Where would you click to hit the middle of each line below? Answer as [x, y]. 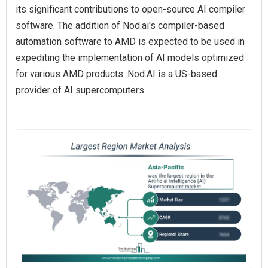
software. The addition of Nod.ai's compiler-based [120, 26]
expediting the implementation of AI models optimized [130, 58]
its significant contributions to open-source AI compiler [130, 10]
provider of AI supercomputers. [81, 90]
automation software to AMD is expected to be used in [130, 42]
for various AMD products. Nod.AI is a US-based [116, 74]
